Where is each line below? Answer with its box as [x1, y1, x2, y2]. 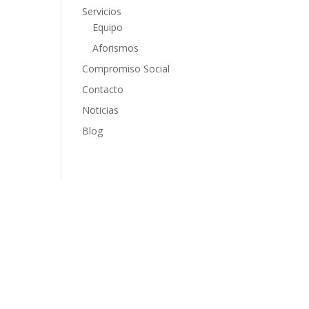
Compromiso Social [82, 61, 170, 75]
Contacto [82, 82, 124, 96]
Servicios [82, 4, 122, 18]
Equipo [92, 20, 123, 34]
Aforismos [92, 41, 139, 54]
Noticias [82, 103, 119, 117]
